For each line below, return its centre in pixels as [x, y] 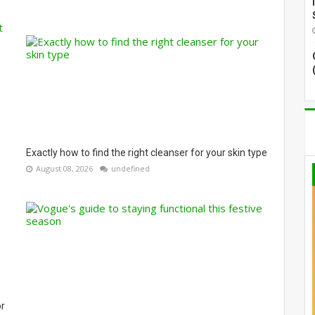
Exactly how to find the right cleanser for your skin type [146, 153]
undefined [130, 168]
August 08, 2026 [64, 168]
